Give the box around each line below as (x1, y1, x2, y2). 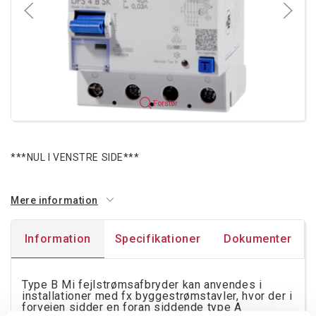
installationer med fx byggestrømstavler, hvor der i (22, 288, 293, 303)
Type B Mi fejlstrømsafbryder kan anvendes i (22, 277, 262, 291)
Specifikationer (114, 231, 201, 245)
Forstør (152, 98, 178, 108)
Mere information (11, 194, 98, 206)
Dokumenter (223, 231, 292, 245)
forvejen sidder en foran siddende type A (22, 300, 242, 314)
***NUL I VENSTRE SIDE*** (11, 151, 140, 163)
